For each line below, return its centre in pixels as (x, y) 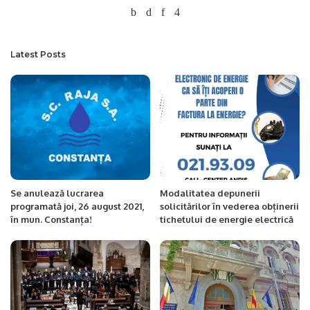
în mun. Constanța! (51, 219)
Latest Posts (38, 54)
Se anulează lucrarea (57, 193)
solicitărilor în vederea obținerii (229, 206)
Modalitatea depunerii (210, 193)
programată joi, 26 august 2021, (77, 206)
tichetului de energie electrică (227, 219)
